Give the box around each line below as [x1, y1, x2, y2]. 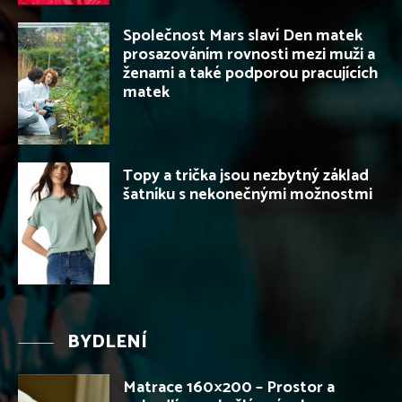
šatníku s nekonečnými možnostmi [123, 180, 372, 208]
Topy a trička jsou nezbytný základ [123, 162, 369, 189]
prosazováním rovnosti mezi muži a [123, 41, 375, 69]
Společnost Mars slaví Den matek [123, 22, 363, 50]
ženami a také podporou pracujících [123, 60, 378, 88]
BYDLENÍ [67, 327, 147, 357]
